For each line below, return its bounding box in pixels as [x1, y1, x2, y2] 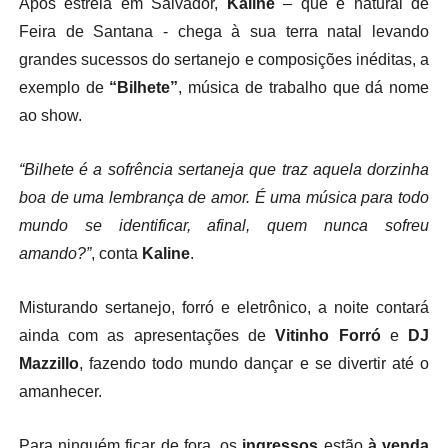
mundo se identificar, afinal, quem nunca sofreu [18, 217, 430, 234]
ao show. [18, 107, 82, 124]
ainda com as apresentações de [18, 327, 276, 344]
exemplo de [18, 79, 110, 96]
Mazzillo [18, 355, 79, 372]
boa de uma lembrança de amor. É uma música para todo [18, 189, 430, 206]
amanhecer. [18, 383, 102, 400]
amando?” [18, 245, 91, 262]
